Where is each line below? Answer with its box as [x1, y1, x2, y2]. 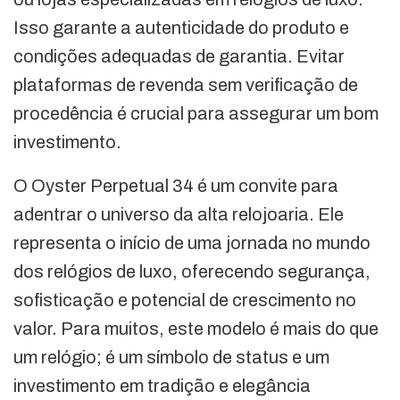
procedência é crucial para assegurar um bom [13, 104, 379, 124]
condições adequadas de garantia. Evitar [13, 46, 345, 67]
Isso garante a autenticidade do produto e [13, 18, 349, 38]
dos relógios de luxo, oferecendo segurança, [13, 262, 371, 282]
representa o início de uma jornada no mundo [13, 233, 371, 254]
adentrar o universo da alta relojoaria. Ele [13, 204, 344, 225]
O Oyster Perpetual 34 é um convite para [13, 176, 338, 196]
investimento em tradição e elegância [13, 376, 311, 396]
